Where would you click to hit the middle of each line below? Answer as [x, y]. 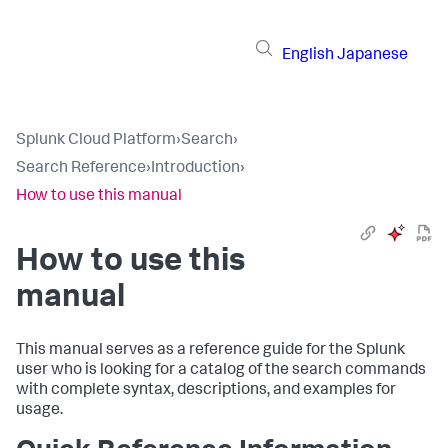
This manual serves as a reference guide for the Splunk [210, 351]
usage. [39, 411]
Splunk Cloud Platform [96, 141]
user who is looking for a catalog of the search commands [221, 371]
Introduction [195, 169]
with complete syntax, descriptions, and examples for [206, 391]
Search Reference [81, 169]
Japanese [372, 55]
